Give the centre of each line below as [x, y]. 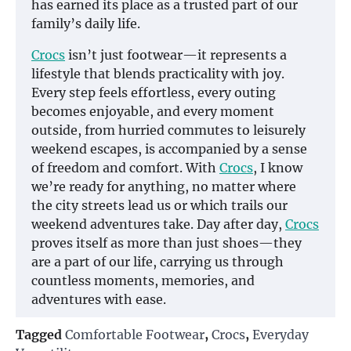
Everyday [280, 335]
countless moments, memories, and [143, 281]
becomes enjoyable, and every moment [153, 112]
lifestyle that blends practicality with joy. [158, 74]
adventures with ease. [99, 300]
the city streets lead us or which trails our [159, 206]
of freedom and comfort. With [125, 168]
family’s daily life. [86, 24]
